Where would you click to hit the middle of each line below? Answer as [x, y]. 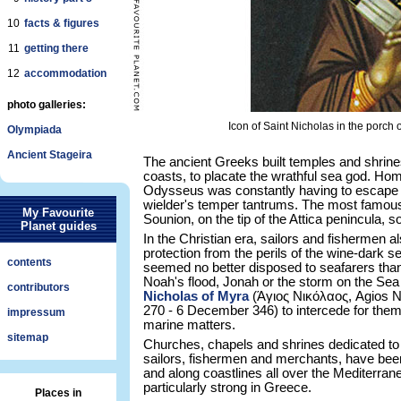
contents [30, 262]
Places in [58, 393]
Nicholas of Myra [196, 296]
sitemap [28, 337]
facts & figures [62, 23]
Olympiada [34, 130]
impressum [36, 312]
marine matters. [189, 325]
